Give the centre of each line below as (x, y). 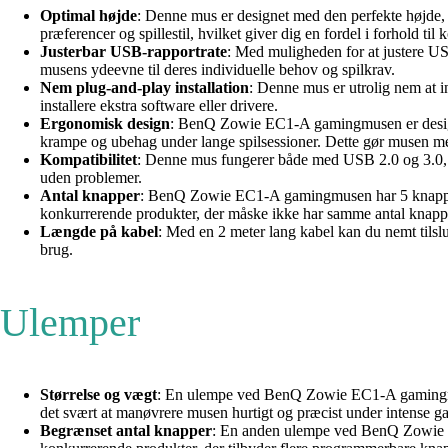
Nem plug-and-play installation (144, 88)
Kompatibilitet (88, 160)
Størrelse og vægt (98, 395)
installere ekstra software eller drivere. (159, 106)
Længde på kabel (99, 232)
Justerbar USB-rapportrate (133, 52)
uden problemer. (91, 178)
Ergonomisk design (105, 124)
